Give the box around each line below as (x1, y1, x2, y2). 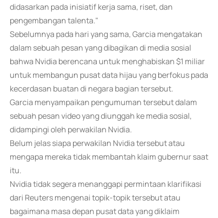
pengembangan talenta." (10, 15, 98, 26)
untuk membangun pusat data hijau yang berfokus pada (10, 70, 208, 80)
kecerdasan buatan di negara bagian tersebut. (10, 83, 173, 94)
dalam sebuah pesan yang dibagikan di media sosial (10, 42, 191, 53)
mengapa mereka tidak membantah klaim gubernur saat (10, 151, 208, 162)
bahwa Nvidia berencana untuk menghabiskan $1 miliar (10, 56, 205, 67)
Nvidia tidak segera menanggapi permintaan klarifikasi (10, 179, 201, 189)
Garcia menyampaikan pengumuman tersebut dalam (10, 97, 197, 108)
